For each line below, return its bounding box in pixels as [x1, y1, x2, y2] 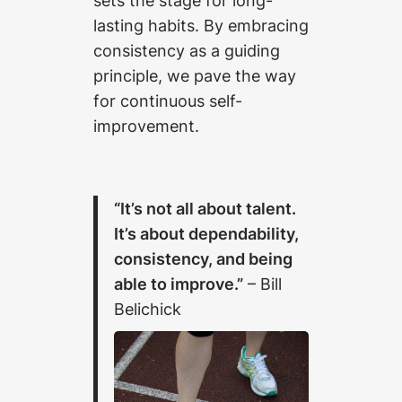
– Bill [243, 273, 283, 293]
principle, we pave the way [93, 66, 296, 86]
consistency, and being [114, 248, 293, 268]
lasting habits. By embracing [93, 15, 309, 36]
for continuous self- [93, 91, 242, 111]
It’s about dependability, [114, 223, 300, 243]
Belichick [114, 298, 182, 319]
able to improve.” [114, 273, 244, 293]
